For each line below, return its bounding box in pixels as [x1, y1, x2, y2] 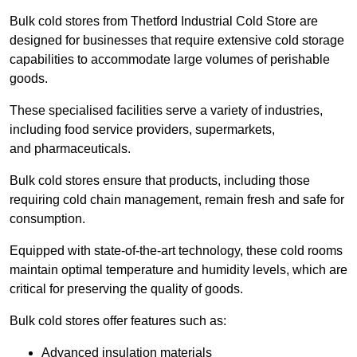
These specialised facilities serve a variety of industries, [10, 104, 323, 118]
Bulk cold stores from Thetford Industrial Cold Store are [10, 14, 318, 29]
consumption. [10, 212, 85, 226]
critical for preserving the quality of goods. [10, 282, 243, 296]
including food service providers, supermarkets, [10, 123, 275, 137]
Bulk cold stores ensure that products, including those [10, 174, 310, 188]
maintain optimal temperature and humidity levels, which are [10, 263, 347, 277]
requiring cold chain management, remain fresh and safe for [10, 193, 344, 207]
